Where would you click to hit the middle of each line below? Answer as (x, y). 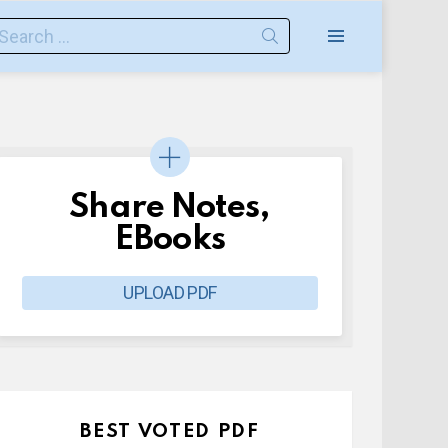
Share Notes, (170, 208)
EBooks (170, 240)
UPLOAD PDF (170, 292)
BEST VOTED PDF (170, 431)
